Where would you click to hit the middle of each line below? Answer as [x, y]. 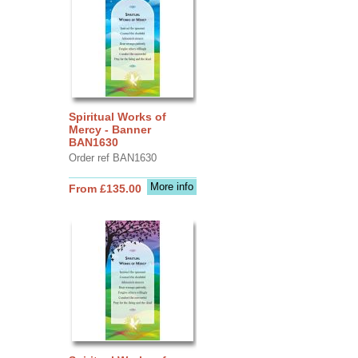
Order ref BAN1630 [112, 157]
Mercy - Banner [109, 129]
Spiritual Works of [117, 116]
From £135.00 [105, 188]
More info [171, 186]
